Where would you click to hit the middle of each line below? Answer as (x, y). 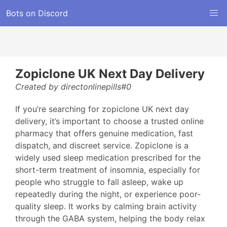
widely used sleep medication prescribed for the (108, 158)
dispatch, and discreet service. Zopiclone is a (102, 145)
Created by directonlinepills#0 (73, 87)
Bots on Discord (37, 13)
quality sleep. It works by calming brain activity (106, 206)
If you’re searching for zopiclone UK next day (102, 109)
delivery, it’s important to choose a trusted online (109, 121)
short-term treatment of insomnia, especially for (108, 170)
